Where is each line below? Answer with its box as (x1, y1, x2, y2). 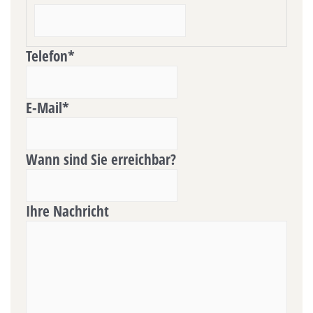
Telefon (26, 45, 68, 66)
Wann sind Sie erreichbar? (26, 149, 176, 170)
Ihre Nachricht (26, 201, 109, 221)
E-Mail (26, 97, 62, 118)
